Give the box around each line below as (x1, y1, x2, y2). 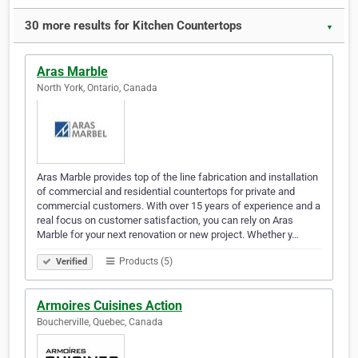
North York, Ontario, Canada (37, 82, 157, 94)
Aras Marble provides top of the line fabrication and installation (37, 171, 318, 184)
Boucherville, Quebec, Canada (37, 316, 163, 328)
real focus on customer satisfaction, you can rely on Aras (37, 214, 293, 227)
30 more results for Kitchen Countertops (25, 18, 242, 34)
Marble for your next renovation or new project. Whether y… (37, 229, 299, 241)
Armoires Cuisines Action (37, 298, 182, 314)
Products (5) (117, 256, 173, 268)
